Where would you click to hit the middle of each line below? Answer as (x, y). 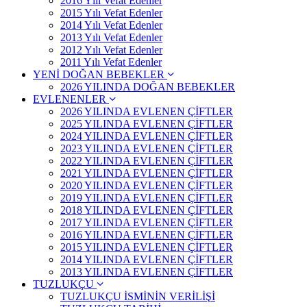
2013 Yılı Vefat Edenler (111, 37)
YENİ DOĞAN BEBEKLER (100, 74)
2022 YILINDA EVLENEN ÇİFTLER (147, 161)
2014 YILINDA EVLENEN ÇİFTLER (147, 259)
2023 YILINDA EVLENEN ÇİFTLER (147, 148)
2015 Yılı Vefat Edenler (111, 13)
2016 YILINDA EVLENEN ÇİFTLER (147, 235)
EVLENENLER (71, 99)
